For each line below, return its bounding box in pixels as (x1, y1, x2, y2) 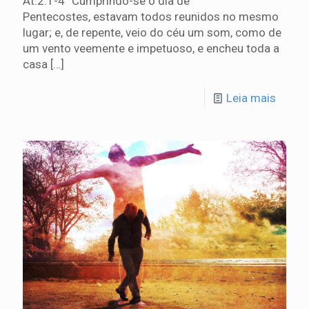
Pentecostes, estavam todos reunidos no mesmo (23, 10, 279, 24)
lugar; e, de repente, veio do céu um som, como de (23, 26, 281, 40)
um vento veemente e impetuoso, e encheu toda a (23, 41, 279, 56)
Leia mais (226, 91, 276, 106)
